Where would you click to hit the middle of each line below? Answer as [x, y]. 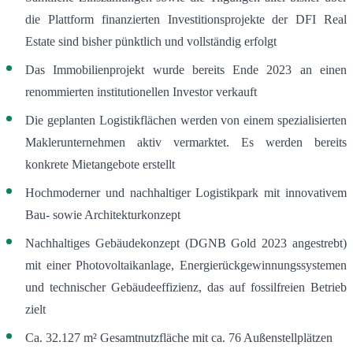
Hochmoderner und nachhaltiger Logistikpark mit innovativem [186, 193]
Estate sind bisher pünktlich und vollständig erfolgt [151, 42]
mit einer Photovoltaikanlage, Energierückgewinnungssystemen [186, 266]
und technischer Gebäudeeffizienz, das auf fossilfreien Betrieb [186, 288]
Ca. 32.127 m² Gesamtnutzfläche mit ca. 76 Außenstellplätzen [179, 338]
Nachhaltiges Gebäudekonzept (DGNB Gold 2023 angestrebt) [186, 243]
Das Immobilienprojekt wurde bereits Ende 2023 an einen [186, 70]
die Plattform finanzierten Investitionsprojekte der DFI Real [186, 20]
